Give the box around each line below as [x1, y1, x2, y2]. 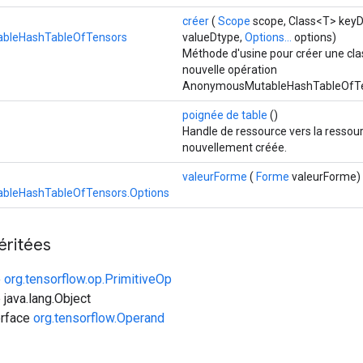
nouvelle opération [182, 62, 277, 76]
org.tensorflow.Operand [33, 310, 164, 326]
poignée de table [182, 108, 267, 122]
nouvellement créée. [182, 140, 287, 154]
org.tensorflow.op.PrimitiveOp [4, 271, 172, 287]
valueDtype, [182, 30, 245, 44]
